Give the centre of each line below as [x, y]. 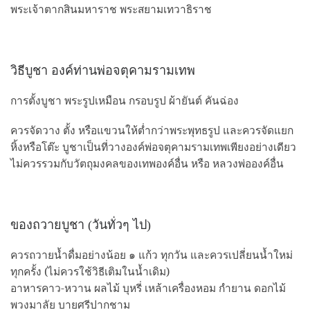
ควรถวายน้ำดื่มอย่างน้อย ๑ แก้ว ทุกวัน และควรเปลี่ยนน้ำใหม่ [152, 254]
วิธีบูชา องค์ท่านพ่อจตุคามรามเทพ [103, 71]
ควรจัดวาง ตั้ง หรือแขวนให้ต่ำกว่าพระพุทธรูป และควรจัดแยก [152, 130]
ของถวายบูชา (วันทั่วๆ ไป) [81, 225]
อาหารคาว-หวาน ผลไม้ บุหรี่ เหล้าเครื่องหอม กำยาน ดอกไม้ [148, 288]
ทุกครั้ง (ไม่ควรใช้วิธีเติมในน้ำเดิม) [90, 271]
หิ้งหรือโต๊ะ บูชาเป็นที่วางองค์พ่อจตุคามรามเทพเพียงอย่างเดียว [153, 147]
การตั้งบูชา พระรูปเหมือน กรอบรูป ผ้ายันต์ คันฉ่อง [125, 100]
